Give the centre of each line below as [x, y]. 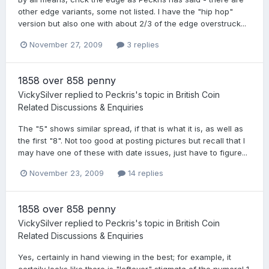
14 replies [144, 173]
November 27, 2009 [66, 44]
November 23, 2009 [67, 173]
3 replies [142, 44]
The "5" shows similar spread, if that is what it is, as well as [131, 128]
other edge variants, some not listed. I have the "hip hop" [125, 12]
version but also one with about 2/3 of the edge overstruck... [132, 24]
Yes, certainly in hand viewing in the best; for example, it [125, 257]
